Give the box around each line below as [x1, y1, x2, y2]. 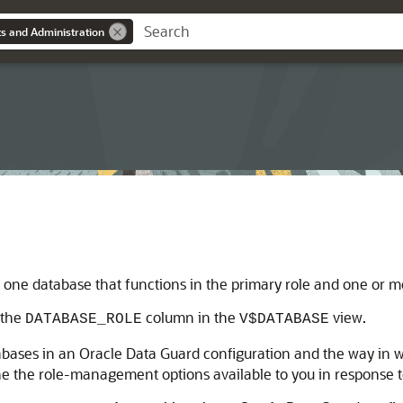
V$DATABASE [239, 311, 329, 327]
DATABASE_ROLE [25, 311, 142, 327]
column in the [142, 308, 239, 327]
